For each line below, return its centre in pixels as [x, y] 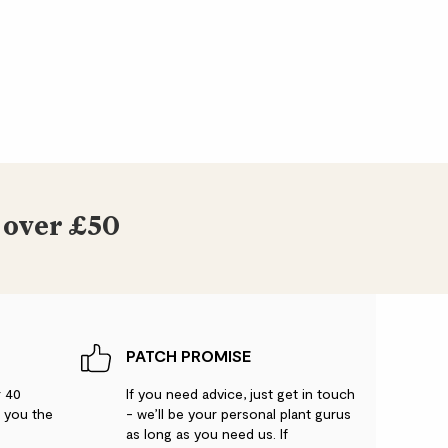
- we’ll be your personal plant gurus [238, 413]
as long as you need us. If [207, 433]
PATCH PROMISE [188, 355]
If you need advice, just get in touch [240, 393]
